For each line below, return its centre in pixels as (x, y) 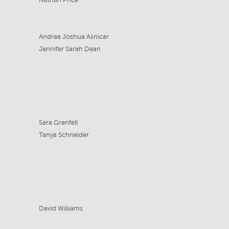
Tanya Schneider (64, 135)
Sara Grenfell (58, 123)
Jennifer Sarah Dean (70, 49)
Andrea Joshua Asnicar (74, 37)
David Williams (61, 209)
